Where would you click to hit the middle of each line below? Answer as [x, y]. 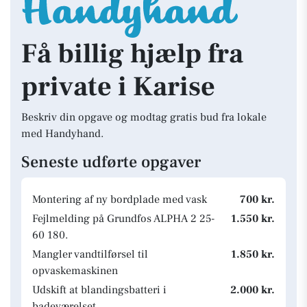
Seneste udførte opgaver [111, 162]
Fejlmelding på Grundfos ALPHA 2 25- [123, 219]
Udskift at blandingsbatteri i [99, 290]
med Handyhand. [62, 134]
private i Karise [118, 87]
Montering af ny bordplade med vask [120, 199]
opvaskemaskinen [75, 271]
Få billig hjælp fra [132, 54]
